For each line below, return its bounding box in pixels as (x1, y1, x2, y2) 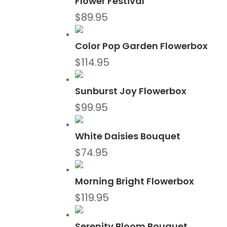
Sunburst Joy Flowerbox (75, 85, 187, 98)
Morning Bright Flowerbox (75, 175, 195, 188)
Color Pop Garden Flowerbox (75, 40, 208, 53)
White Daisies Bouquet (75, 130, 181, 143)
